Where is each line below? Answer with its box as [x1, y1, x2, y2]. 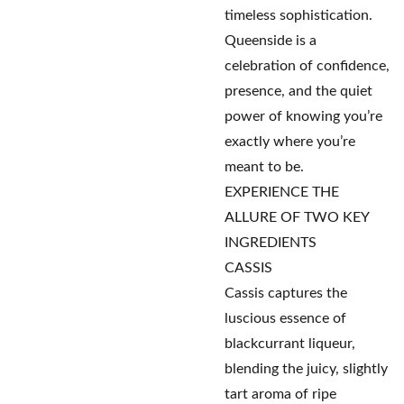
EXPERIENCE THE [225, 185, 339, 199]
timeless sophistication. [225, 8, 372, 23]
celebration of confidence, [225, 59, 390, 73]
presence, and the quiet [225, 84, 372, 98]
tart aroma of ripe [225, 387, 336, 401]
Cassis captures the [225, 286, 347, 300]
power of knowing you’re [225, 109, 382, 124]
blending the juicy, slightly [225, 362, 388, 376]
